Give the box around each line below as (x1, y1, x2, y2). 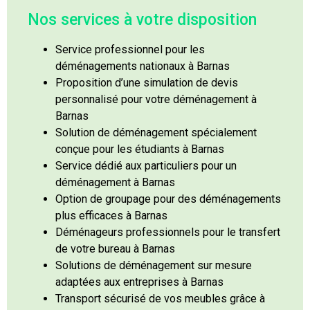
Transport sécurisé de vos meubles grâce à (55, 292, 265, 305)
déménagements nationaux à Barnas (55, 60, 230, 73)
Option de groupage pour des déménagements (55, 192, 281, 206)
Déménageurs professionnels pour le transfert (55, 226, 280, 239)
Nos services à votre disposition (28, 10, 257, 29)
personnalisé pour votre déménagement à (55, 93, 257, 106)
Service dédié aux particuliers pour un (55, 159, 237, 172)
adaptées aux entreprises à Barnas (55, 275, 224, 289)
